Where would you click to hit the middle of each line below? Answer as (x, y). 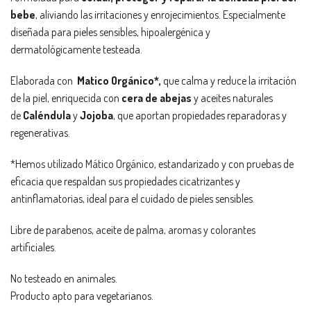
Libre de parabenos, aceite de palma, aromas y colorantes (133, 230)
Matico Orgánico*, (119, 81)
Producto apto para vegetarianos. (82, 296)
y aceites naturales (232, 98)
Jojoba (96, 116)
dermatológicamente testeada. (76, 50)
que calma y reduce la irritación (229, 81)
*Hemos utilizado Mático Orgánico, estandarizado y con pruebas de (152, 164)
